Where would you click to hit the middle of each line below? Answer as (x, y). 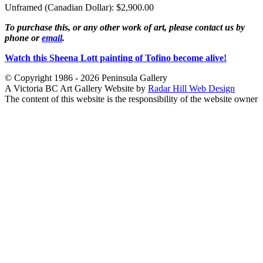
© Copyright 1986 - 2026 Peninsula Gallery (86, 78)
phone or (23, 38)
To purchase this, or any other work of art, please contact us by (125, 28)
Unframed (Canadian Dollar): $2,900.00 (79, 8)
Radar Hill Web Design (191, 89)
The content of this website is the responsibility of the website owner (131, 99)
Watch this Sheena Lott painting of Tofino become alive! (116, 58)
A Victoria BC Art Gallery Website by (76, 89)
